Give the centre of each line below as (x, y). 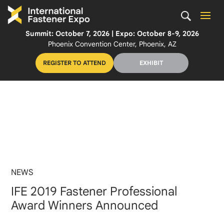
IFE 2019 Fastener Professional (94, 191)
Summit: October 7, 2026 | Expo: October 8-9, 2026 (112, 33)
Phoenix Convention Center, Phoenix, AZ (112, 44)
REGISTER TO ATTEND (74, 62)
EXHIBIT (151, 62)
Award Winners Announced (85, 205)
